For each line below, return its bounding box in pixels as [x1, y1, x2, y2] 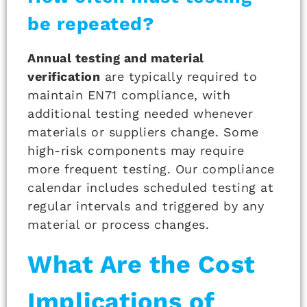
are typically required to [100, 69, 257, 84]
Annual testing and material [27, 51, 204, 66]
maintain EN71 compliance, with [27, 88, 230, 103]
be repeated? [27, 13, 153, 36]
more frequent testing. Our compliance [27, 162, 275, 177]
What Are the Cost [27, 250, 256, 280]
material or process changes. [27, 217, 209, 232]
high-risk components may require [27, 143, 244, 158]
